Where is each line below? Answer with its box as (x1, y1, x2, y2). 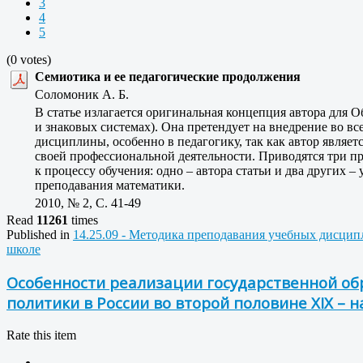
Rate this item (6, 327, 76, 342)
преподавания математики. (35, 178, 185, 193)
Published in (6, 228, 70, 242)
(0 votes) (6, 53, 51, 67)
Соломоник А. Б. (35, 88, 139, 102)
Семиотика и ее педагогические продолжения (35, 70, 301, 84)
